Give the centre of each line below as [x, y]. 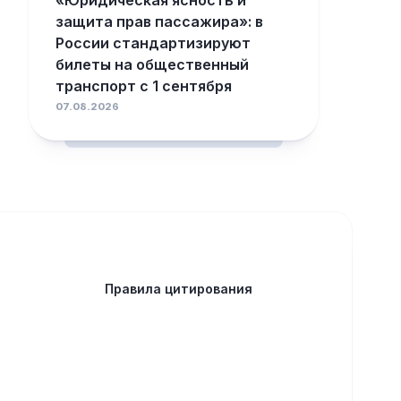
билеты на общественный [152, 64]
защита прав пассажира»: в [159, 21]
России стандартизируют [153, 43]
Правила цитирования [178, 289]
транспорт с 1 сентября [144, 86]
